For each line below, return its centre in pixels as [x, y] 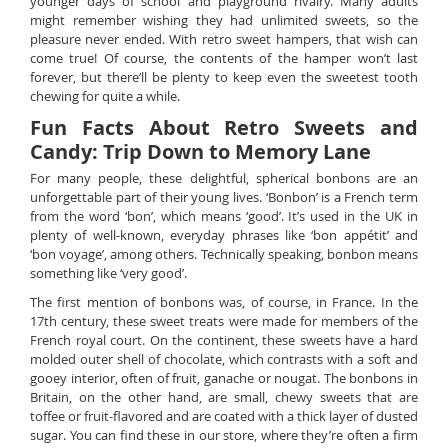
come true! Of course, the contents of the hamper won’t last [224, 58]
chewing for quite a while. [105, 96]
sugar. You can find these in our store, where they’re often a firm [224, 435]
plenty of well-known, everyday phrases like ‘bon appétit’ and [224, 235]
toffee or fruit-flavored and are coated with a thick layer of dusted [224, 416]
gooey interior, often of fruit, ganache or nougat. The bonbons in [224, 378]
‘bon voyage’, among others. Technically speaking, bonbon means [224, 254]
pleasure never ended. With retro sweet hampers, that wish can [224, 39]
